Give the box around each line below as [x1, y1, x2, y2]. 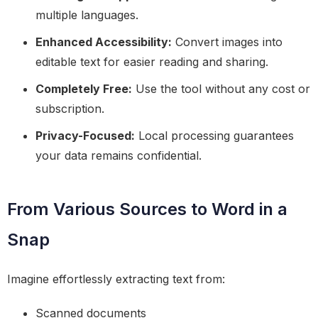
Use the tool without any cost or [132, 82, 310, 96]
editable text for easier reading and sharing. [35, 55, 268, 69]
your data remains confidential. [35, 148, 202, 163]
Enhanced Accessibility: [35, 35, 172, 49]
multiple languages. [35, 8, 138, 22]
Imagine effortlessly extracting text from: [7, 272, 225, 286]
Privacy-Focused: [35, 128, 135, 143]
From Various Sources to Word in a [7, 199, 287, 219]
